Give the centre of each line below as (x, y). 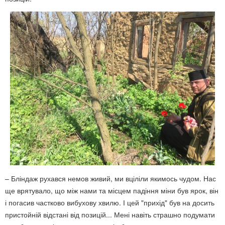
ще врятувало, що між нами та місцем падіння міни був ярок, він (112, 190)
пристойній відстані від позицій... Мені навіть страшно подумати (110, 214)
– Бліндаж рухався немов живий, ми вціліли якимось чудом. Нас (110, 178)
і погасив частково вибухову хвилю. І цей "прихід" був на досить (110, 202)
